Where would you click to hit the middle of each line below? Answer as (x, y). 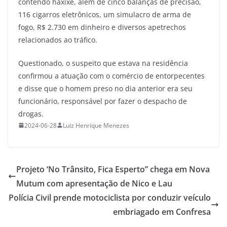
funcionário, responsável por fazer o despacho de (103, 101)
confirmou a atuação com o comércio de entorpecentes (111, 75)
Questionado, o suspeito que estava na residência (103, 63)
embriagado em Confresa (162, 212)
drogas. (31, 113)
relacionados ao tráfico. (58, 40)
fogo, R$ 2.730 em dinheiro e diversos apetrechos (102, 27)
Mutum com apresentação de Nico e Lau (94, 183)
